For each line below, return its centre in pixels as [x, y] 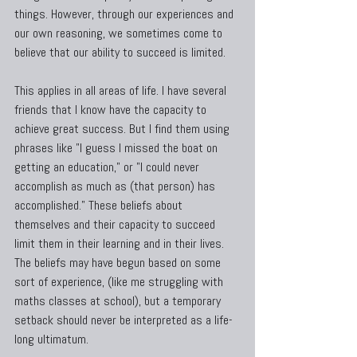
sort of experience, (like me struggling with [120, 282]
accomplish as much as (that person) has [116, 186]
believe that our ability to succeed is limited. [120, 52]
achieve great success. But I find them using [124, 129]
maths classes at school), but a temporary [119, 301]
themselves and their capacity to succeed [116, 224]
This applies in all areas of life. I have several [122, 90]
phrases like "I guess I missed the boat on [118, 148]
